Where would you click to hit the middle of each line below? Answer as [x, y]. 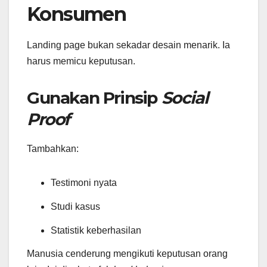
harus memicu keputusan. [81, 61]
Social [184, 98]
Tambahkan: [53, 148]
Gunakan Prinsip [94, 98]
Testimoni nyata [84, 182]
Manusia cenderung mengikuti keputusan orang [127, 254]
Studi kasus [75, 206]
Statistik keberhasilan [96, 230]
